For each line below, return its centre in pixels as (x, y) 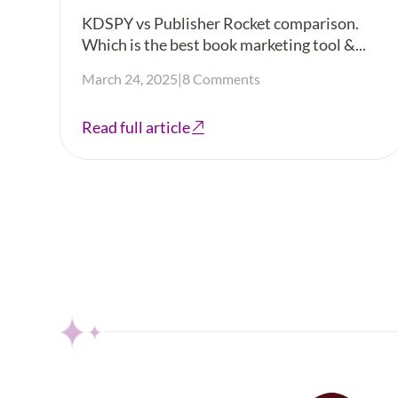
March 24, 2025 (130, 79)
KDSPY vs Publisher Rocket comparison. (221, 24)
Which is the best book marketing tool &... (224, 45)
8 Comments (222, 79)
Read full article (136, 127)
